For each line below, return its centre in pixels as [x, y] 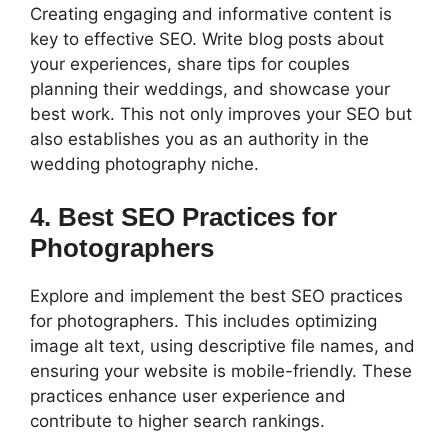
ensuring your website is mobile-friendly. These [221, 371]
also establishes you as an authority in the [199, 138]
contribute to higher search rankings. [177, 421]
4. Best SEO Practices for [183, 217]
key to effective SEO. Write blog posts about [207, 38]
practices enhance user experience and [188, 396]
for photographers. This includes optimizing [203, 321]
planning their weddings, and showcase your [210, 88]
